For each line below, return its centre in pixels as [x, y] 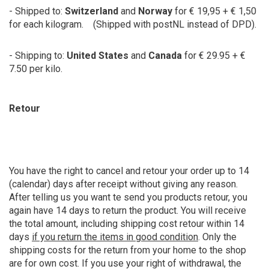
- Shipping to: [38, 56]
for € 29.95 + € [214, 56]
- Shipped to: [36, 11]
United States [98, 56]
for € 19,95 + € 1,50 [214, 11]
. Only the [217, 237]
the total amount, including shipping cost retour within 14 [127, 224]
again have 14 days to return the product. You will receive [128, 210]
